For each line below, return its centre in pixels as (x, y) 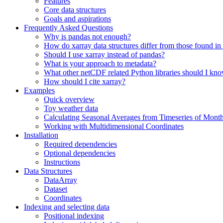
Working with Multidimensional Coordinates (114, 126)
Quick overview (69, 99)
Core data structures (75, 10)
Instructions (62, 162)
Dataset (56, 189)
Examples (39, 90)
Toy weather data (71, 108)
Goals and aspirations (77, 19)
